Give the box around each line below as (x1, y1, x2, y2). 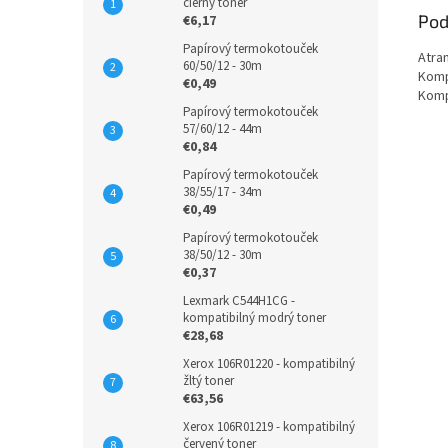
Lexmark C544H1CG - (183, 292, 295, 310)
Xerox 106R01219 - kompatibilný (183, 418, 355, 436)
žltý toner (183, 372, 234, 390)
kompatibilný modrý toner (183, 309, 326, 327)
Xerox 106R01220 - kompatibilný (183, 355, 355, 373)
